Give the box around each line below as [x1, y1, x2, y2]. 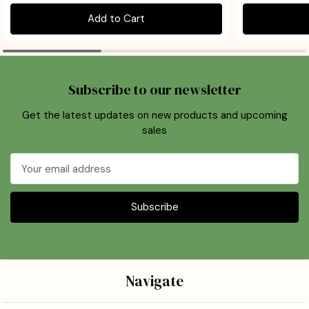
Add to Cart [87, 12, 145, 26]
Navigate [126, 271, 183, 292]
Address [10, 169, 50, 183]
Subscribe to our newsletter [68, 79, 241, 99]
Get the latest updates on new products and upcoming [21, 108, 288, 122]
